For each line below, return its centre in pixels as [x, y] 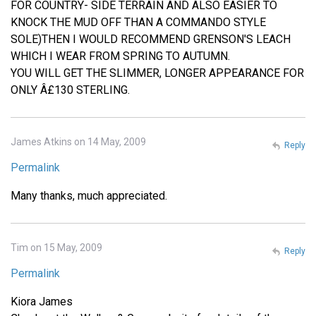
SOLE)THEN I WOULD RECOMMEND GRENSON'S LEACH [151, 39]
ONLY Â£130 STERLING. [70, 90]
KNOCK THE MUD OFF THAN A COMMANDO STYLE [138, 22]
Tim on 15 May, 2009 [56, 247]
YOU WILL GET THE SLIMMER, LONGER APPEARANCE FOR [157, 73]
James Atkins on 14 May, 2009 [78, 141]
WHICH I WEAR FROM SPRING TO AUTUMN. [120, 56]
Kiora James [42, 301]
